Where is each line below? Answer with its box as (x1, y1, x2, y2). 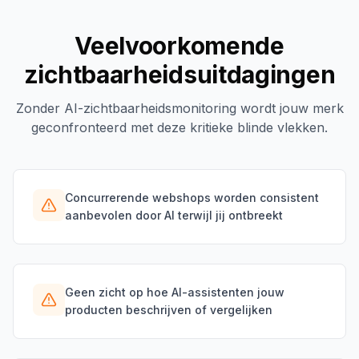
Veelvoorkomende (75, 31, 284, 60)
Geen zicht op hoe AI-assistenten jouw (65, 285, 284, 299)
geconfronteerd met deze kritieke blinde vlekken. (31, 119, 328, 135)
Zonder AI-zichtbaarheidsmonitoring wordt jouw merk (15, 100, 344, 116)
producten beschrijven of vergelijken (65, 303, 272, 317)
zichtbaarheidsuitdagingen (23, 60, 336, 89)
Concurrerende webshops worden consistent (65, 191, 319, 204)
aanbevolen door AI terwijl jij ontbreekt (65, 208, 283, 222)
